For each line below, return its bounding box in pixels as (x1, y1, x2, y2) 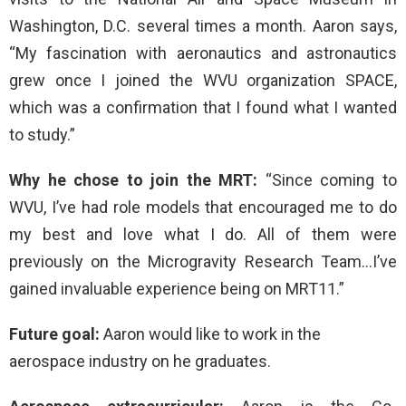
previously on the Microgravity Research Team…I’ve (9, 252, 397, 271)
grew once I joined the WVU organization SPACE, (9, 71, 397, 90)
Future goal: (9, 324, 103, 343)
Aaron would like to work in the (103, 324, 321, 343)
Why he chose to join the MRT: (9, 170, 266, 189)
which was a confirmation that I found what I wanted (9, 98, 397, 117)
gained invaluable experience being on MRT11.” (9, 279, 344, 298)
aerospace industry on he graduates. (9, 352, 271, 371)
